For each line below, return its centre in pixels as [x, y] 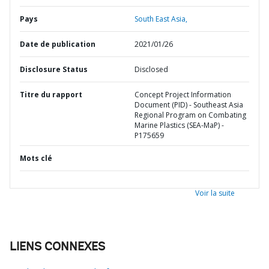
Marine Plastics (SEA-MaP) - [179, 125]
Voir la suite [215, 193]
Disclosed [151, 69]
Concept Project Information [183, 95]
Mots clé [36, 158]
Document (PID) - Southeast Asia [189, 105]
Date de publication [58, 44]
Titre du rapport [51, 95]
